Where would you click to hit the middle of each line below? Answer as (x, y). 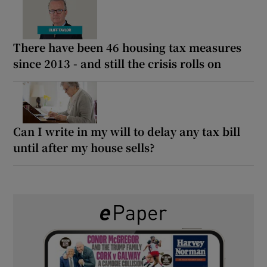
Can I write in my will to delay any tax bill (127, 131)
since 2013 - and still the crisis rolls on (117, 63)
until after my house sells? (84, 148)
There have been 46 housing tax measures (128, 47)
